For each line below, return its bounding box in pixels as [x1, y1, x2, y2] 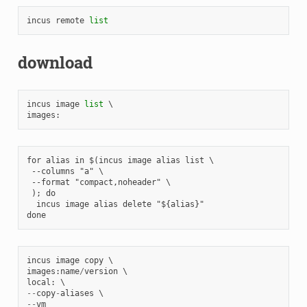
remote [55, 15, 84, 25]
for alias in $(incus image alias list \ [26, 155, 214, 165]
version [84, 266, 118, 276]
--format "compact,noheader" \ [26, 177, 171, 187]
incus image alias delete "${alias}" [26, 199, 204, 209]
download [17, 51, 93, 73]
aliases [60, 288, 94, 298]
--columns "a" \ [26, 166, 103, 176]
